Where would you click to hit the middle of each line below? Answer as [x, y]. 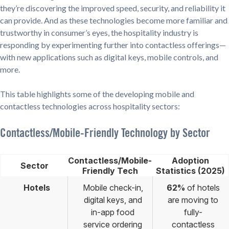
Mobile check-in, [113, 188]
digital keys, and [113, 200]
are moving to [193, 200]
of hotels [202, 188]
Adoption [190, 161]
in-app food [113, 212]
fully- [193, 212]
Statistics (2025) [190, 171]
